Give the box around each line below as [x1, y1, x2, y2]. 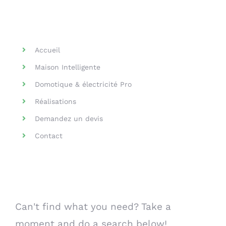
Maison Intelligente [35, 63, 101, 71]
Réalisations [35, 97, 77, 105]
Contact [35, 132, 63, 140]
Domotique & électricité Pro [35, 80, 132, 88]
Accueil [35, 46, 61, 54]
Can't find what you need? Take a [15, 201, 171, 213]
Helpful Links [18, 15, 103, 31]
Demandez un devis [35, 115, 103, 123]
